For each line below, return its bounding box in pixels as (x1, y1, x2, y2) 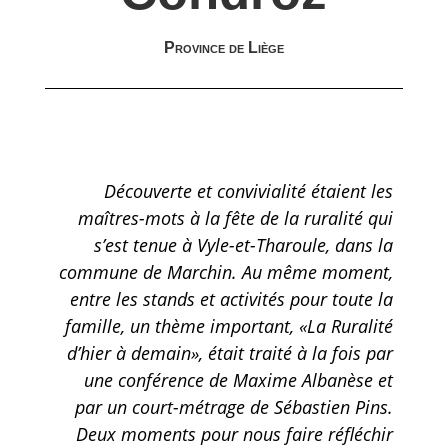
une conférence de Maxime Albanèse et (84, 368, 394, 392)
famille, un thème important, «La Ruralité (65, 314, 394, 338)
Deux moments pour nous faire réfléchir (76, 422, 394, 446)
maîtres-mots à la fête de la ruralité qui (78, 206, 394, 230)
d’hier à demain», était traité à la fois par (67, 341, 394, 365)
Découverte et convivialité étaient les (104, 179, 394, 203)
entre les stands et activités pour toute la (70, 287, 394, 311)
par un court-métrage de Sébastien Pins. (75, 395, 394, 419)
